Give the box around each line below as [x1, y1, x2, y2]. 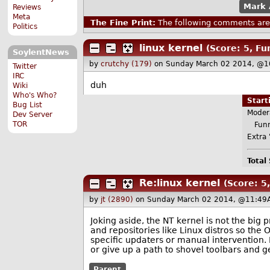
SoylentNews [12, 48, 69, 57]
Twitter [13, 61, 37, 71]
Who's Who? [13, 90, 57, 99]
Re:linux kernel [139, 177, 220, 189]
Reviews [13, 3, 42, 12]
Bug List [13, 100, 43, 109]
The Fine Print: [90, 18, 155, 28]
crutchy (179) [101, 60, 152, 69]
